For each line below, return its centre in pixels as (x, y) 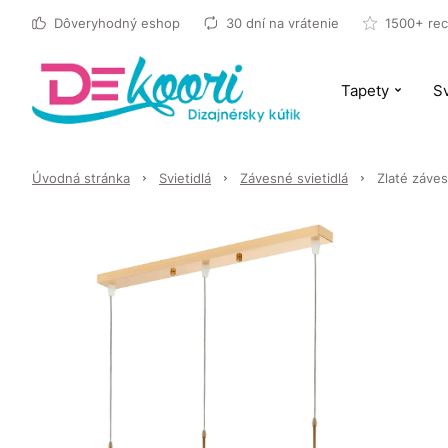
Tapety (364, 90)
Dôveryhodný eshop (117, 23)
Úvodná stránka (81, 178)
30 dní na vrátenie (282, 23)
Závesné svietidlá (294, 178)
